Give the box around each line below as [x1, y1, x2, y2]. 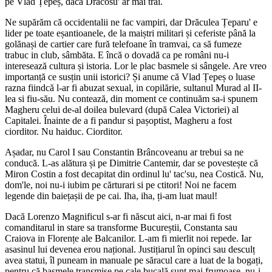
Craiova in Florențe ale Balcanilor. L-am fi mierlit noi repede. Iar [5, 233, 251, 243]
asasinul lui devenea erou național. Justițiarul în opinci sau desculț [5, 243, 255, 254]
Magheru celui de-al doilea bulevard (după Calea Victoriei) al [5, 104, 239, 115]
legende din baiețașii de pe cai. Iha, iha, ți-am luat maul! [5, 190, 217, 201]
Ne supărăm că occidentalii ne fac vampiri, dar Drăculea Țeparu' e [5, 16, 257, 27]
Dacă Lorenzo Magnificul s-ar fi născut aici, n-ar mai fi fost [5, 211, 231, 222]
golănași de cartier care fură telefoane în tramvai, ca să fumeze [5, 38, 242, 49]
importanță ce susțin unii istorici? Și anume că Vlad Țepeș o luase [5, 71, 255, 82]
